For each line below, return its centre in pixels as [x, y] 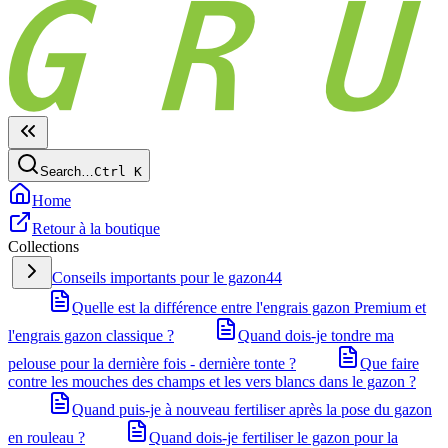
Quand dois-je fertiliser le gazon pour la [273, 437]
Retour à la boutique [96, 228]
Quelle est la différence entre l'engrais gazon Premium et [249, 307]
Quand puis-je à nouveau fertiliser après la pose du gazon [252, 409]
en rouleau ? [46, 437]
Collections [43, 246]
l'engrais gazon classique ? [91, 335]
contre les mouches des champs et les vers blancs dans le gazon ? [212, 381]
